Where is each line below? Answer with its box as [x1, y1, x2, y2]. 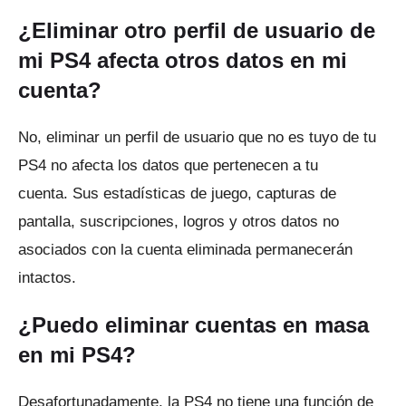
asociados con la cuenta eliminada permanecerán [18, 241, 353, 259]
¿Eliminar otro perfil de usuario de [18, 18, 375, 43]
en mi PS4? [18, 343, 136, 368]
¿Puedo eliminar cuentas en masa [18, 313, 369, 338]
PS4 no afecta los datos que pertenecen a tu [18, 157, 318, 175]
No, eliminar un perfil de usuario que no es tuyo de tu [18, 129, 376, 147]
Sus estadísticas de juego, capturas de [72, 185, 336, 203]
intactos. [18, 269, 76, 287]
